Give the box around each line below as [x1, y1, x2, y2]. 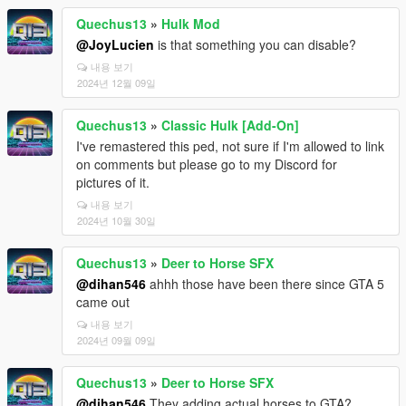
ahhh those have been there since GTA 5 [146, 274, 384, 293]
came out [76, 292, 130, 311]
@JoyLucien [76, 34, 154, 53]
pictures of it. [76, 172, 150, 191]
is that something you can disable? [154, 34, 356, 53]
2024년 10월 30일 [77, 212, 156, 227]
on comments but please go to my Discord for [76, 154, 337, 173]
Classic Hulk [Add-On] [161, 115, 299, 134]
